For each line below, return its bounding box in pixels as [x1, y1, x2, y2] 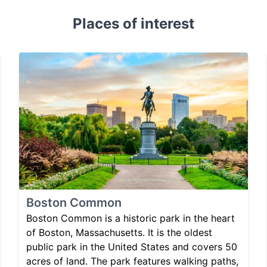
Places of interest [73, 15, 194, 32]
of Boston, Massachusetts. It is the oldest [26, 226, 212, 239]
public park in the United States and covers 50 [26, 241, 237, 253]
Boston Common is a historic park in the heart [26, 212, 235, 225]
